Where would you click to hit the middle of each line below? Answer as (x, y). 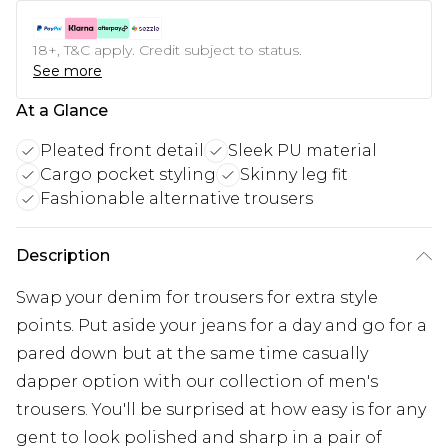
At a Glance (62, 110)
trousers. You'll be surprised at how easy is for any (221, 409)
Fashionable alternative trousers (176, 198)
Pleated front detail (122, 150)
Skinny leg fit (294, 174)
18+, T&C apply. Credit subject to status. (167, 49)
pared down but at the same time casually (192, 353)
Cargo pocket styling (128, 174)
